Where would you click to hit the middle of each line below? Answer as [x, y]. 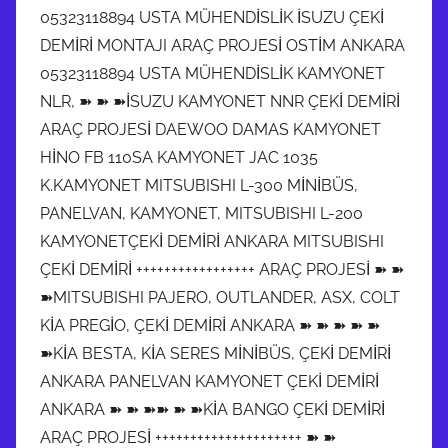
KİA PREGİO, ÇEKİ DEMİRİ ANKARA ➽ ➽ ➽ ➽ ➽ [210, 325]
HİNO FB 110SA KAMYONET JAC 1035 [179, 157]
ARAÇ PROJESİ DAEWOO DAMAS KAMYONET [210, 129]
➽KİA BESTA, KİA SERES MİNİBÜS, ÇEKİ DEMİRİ [215, 353]
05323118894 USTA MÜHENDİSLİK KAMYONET [212, 73]
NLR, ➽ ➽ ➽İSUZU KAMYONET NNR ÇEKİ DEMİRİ [220, 101]
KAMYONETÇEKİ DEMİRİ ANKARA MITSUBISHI [212, 241]
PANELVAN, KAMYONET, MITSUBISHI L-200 [201, 213]
